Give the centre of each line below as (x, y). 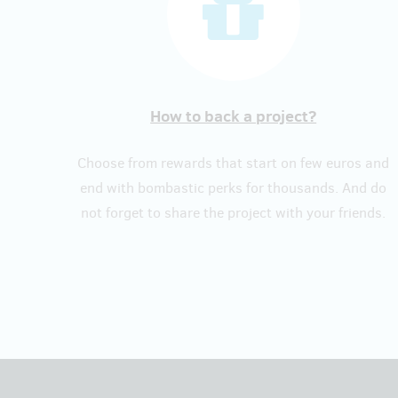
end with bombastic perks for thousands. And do (234, 188)
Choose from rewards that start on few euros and (234, 163)
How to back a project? (234, 116)
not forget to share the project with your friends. (234, 213)
